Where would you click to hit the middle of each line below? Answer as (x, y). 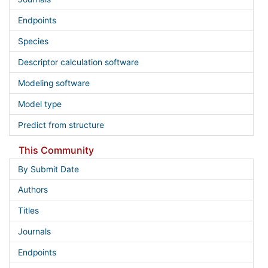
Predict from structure (61, 125)
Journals (34, 232)
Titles (28, 211)
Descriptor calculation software (78, 62)
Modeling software (54, 83)
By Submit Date (48, 169)
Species (33, 42)
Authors (33, 190)
